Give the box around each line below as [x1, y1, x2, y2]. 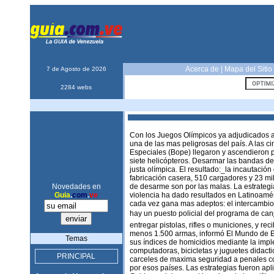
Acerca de [185, 65, 219, 73]
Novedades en [51, 182, 101, 191]
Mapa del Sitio [224, 65, 272, 73]
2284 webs [61, 84, 92, 91]
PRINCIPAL [57, 252, 95, 261]
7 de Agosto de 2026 [46, 65, 106, 72]
